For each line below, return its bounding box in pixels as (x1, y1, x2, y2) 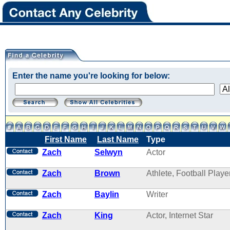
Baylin (94, 190, 119, 199)
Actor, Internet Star (146, 211, 213, 220)
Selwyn (94, 148, 123, 157)
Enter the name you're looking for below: (12, 71, 170, 80)
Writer (146, 190, 168, 199)
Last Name (97, 135, 139, 144)
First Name (45, 135, 87, 144)
